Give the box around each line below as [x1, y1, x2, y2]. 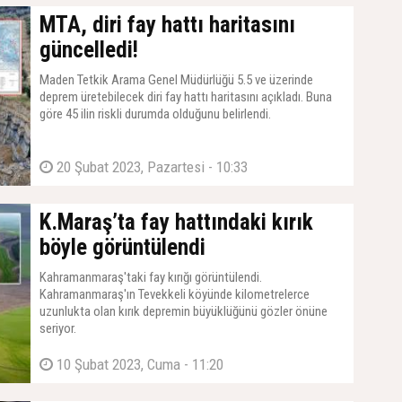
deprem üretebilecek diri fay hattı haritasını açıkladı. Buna [39, 89, 332, 105]
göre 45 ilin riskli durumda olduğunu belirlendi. [39, 106, 271, 122]
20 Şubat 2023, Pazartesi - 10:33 [53, 158, 248, 176]
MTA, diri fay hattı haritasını [39, 12, 295, 38]
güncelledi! [39, 37, 138, 63]
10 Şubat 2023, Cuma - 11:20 [53, 355, 223, 373]
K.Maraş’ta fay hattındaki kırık [39, 209, 313, 235]
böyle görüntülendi [39, 234, 205, 260]
